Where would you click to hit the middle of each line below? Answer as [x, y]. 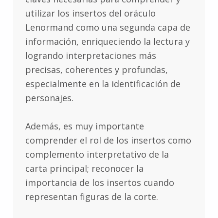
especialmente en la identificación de [103, 84]
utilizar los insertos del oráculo [90, 13]
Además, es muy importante [84, 126]
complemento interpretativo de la [97, 154]
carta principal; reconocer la [84, 169]
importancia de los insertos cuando [100, 183]
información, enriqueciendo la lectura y [107, 42]
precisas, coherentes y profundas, [96, 70]
